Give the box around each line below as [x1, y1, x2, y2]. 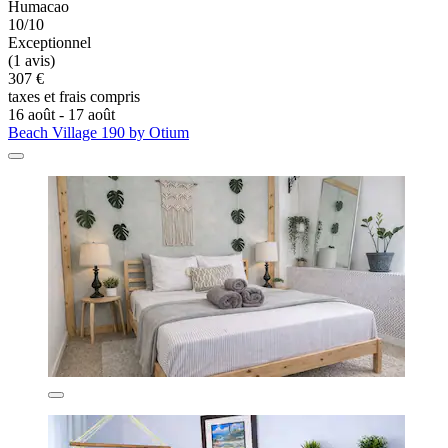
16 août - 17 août [8, 105, 115, 123]
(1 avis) [8, 51, 55, 69]
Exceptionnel [8, 33, 91, 51]
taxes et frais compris [8, 87, 140, 105]
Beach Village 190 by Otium [8, 123, 189, 141]
